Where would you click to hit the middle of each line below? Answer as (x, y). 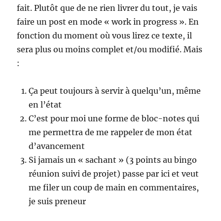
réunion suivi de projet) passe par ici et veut (114, 173)
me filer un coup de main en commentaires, (114, 187)
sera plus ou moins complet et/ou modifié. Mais (110, 49)
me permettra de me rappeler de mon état (111, 132)
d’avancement (57, 146)
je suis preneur (57, 201)
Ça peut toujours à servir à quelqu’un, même (115, 91)
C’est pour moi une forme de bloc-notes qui (114, 118)
